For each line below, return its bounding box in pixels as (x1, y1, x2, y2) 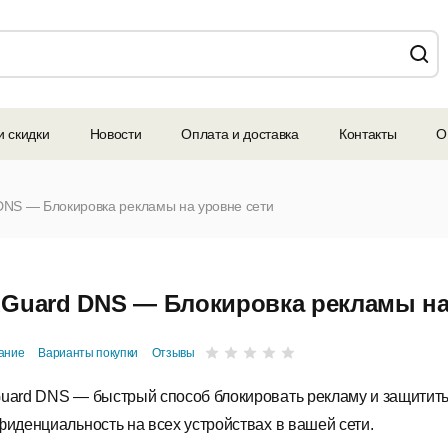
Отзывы (151, 346, 195, 361)
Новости (89, 126, 142, 142)
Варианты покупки (38, 346, 139, 361)
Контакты (338, 126, 397, 142)
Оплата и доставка (181, 126, 299, 142)
